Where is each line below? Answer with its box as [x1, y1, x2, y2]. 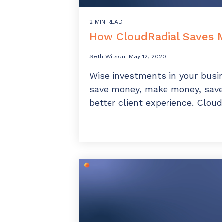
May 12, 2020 [129, 53, 166, 60]
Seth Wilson [89, 53, 125, 60]
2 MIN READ [89, 18, 123, 26]
